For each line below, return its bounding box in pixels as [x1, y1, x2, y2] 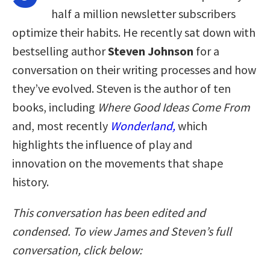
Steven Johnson [108, 43, 193, 58]
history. [12, 174, 49, 189]
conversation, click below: [12, 242, 145, 257]
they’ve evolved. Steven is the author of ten [12, 80, 231, 96]
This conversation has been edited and [12, 204, 206, 220]
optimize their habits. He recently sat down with [12, 24, 256, 40]
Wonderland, [110, 118, 175, 133]
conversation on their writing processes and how [12, 61, 256, 77]
